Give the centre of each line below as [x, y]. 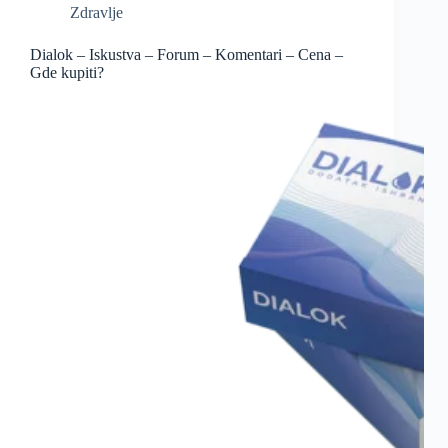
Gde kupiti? [67, 73]
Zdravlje [96, 13]
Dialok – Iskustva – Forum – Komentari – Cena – [186, 55]
